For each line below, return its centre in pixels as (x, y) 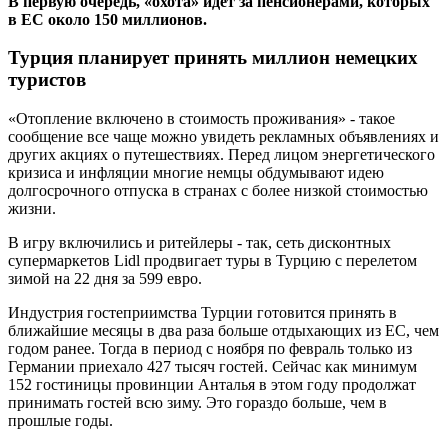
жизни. (32, 208)
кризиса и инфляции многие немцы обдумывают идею (196, 172)
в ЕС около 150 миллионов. (107, 19)
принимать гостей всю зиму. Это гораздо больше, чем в (197, 402)
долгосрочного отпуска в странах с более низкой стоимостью (218, 190)
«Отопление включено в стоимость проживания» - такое (201, 118)
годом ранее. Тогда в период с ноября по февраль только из (210, 348)
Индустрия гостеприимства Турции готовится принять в (202, 312)
